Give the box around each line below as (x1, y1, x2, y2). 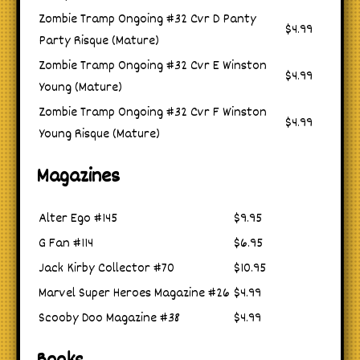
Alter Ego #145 (39, 209, 117, 230)
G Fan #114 (39, 234, 93, 255)
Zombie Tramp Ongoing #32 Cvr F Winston (39, 103, 267, 124)
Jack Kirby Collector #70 (39, 259, 174, 280)
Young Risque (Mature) (39, 125, 160, 145)
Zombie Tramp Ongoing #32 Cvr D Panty (39, 10, 256, 31)
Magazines (36, 161, 120, 193)
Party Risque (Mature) (39, 31, 159, 52)
